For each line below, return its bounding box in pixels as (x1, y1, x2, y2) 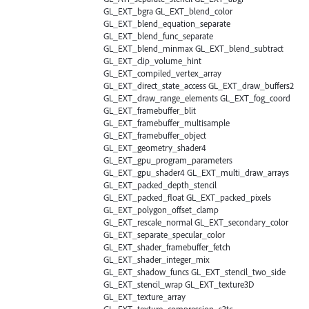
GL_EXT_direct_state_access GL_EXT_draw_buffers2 (103, 79, 294, 91)
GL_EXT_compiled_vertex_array (103, 67, 221, 79)
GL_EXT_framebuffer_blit (103, 104, 196, 116)
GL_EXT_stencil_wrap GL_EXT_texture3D (103, 278, 254, 290)
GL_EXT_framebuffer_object (103, 129, 206, 141)
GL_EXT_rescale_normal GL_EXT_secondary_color (103, 216, 288, 228)
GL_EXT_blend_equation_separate (103, 17, 230, 29)
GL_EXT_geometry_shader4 (103, 141, 206, 153)
